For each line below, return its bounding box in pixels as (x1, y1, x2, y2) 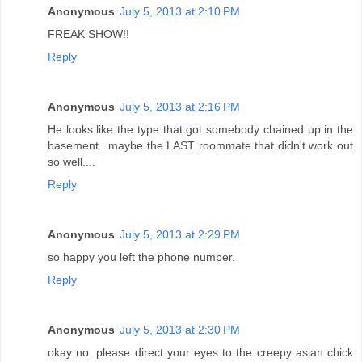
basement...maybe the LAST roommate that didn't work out (48, 139, 353, 153)
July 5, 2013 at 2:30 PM (120, 323, 240, 337)
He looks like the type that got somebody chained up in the (48, 123, 353, 137)
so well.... (48, 155, 95, 169)
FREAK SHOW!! (48, 27, 129, 41)
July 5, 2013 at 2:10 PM (120, 5, 240, 19)
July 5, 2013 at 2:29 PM (120, 228, 240, 242)
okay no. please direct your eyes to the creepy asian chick (48, 346, 353, 360)
